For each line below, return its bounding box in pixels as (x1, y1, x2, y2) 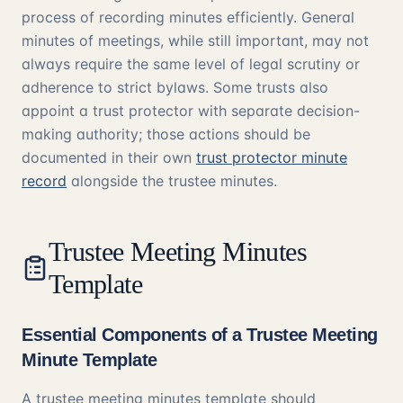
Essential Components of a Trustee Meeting (22, 325, 378, 345)
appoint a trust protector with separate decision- (22, 102, 360, 120)
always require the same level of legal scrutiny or (22, 55, 360, 73)
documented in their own (22, 148, 196, 166)
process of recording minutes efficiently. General (22, 8, 354, 26)
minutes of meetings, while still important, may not (22, 31, 369, 49)
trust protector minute (196, 148, 347, 166)
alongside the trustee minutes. (67, 172, 277, 190)
